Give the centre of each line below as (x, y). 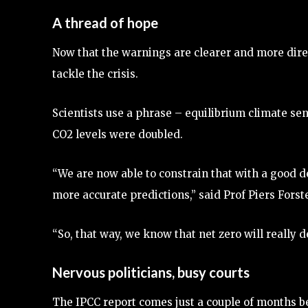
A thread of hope (105, 22)
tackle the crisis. (95, 74)
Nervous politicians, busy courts (151, 272)
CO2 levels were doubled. (118, 134)
